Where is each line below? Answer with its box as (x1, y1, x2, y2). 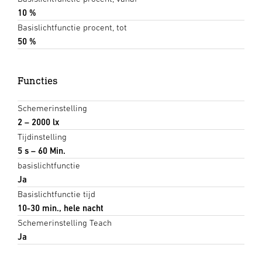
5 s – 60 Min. (18, 146, 65, 156)
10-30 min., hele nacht (18, 203, 104, 213)
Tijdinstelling (18, 132, 67, 142)
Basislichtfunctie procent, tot (18, 22, 127, 33)
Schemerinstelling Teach (18, 218, 112, 228)
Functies (18, 74, 58, 87)
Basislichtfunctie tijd (18, 189, 95, 199)
